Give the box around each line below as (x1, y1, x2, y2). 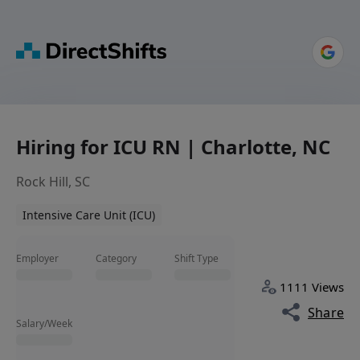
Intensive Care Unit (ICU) (22, 207, 155, 223)
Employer (16, 252, 59, 266)
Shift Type (174, 252, 219, 266)
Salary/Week (16, 317, 72, 331)
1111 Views (280, 279, 344, 296)
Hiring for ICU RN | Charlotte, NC (16, 133, 330, 161)
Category (95, 252, 137, 266)
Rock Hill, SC (16, 173, 90, 191)
